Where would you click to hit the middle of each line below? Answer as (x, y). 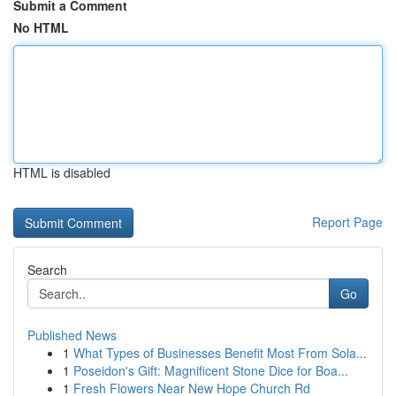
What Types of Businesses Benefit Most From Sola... (220, 353)
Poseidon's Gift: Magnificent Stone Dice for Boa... (211, 370)
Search (47, 270)
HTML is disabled (62, 172)
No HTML (41, 27)
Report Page (347, 222)
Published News (72, 335)
